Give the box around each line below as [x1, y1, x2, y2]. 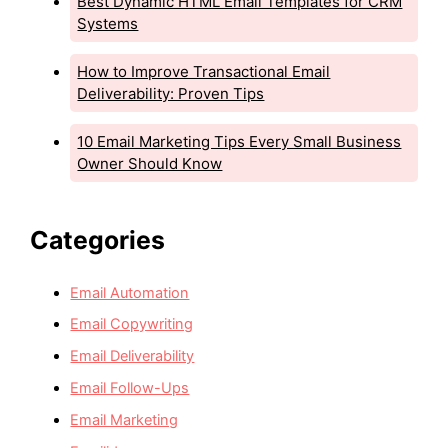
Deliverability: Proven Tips [77, 83, 265, 103]
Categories [30, 225, 166, 256]
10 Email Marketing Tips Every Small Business [77, 131, 402, 151]
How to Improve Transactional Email [77, 61, 331, 81]
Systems [77, 13, 139, 33]
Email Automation [70, 283, 190, 302]
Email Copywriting [70, 315, 194, 334]
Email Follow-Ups [70, 379, 190, 398]
